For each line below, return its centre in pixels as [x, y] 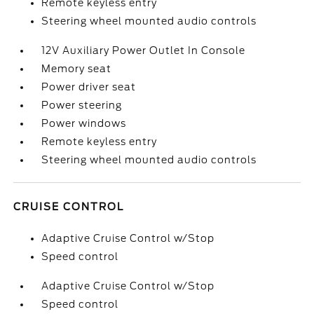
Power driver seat [89, 87]
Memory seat [77, 69]
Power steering [82, 105]
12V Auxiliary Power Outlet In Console [144, 50]
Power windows [84, 123]
